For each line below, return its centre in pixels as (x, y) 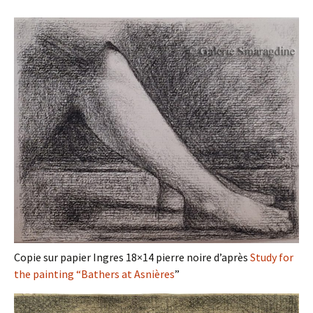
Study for (272, 257)
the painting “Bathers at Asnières (94, 274)
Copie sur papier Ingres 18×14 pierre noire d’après (132, 257)
